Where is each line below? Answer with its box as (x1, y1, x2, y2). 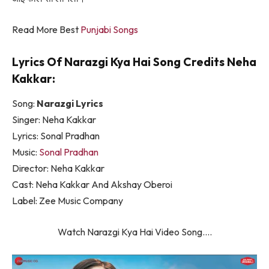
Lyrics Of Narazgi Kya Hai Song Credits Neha (12, 54, 256, 69)
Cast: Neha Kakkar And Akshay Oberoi (12, 178, 172, 191)
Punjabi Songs (80, 23, 138, 35)
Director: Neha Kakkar (12, 162, 104, 175)
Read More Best (12, 23, 80, 35)
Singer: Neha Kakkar (12, 113, 96, 126)
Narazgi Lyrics (37, 97, 103, 110)
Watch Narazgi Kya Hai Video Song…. (57, 225, 212, 238)
